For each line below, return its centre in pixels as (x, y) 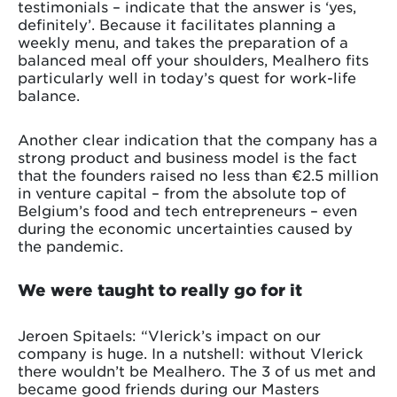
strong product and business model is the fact (187, 156)
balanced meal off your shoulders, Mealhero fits (193, 59)
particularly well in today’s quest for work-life (187, 77)
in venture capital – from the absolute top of (182, 192)
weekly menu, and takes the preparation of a (183, 41)
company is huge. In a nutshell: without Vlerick (191, 352)
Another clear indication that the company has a (198, 139)
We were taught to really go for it (160, 289)
